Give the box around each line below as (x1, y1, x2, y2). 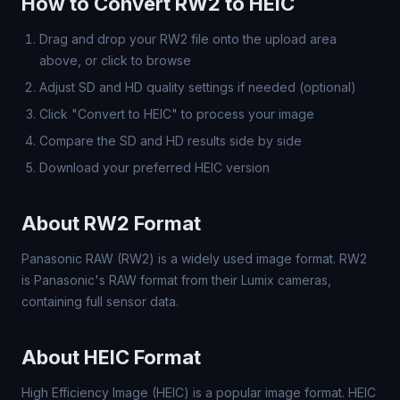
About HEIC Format (21, 346, 201, 369)
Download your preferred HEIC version (39, 160, 270, 175)
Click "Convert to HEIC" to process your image (39, 106, 314, 121)
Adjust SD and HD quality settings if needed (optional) (39, 79, 356, 95)
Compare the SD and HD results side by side (39, 133, 302, 148)
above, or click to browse (39, 53, 191, 68)
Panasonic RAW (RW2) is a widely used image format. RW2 (21, 251, 367, 266)
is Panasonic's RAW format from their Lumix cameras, (21, 272, 331, 287)
